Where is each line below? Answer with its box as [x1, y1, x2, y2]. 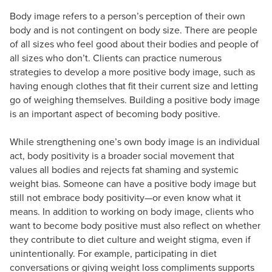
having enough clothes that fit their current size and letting [10, 78, 258, 92]
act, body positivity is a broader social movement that [10, 148, 234, 162]
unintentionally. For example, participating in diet [10, 246, 217, 260]
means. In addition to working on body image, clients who [10, 204, 254, 218]
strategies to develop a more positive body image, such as [10, 64, 255, 78]
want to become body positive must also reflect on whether [10, 218, 260, 232]
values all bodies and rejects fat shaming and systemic [10, 162, 239, 176]
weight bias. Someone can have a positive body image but [10, 176, 256, 190]
